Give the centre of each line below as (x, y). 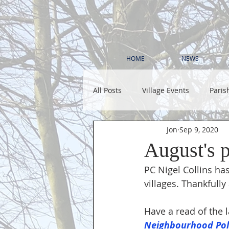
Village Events (166, 90)
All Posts (107, 90)
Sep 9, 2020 (199, 129)
